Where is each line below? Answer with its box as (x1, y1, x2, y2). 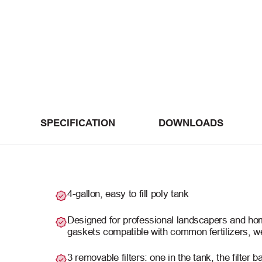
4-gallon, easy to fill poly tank (67, 188, 189, 199)
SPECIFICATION (40, 118, 116, 129)
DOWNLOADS (158, 118, 224, 129)
